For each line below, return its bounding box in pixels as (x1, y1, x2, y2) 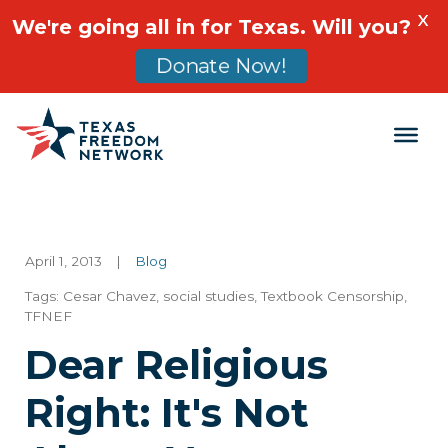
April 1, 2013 (25, 253, 102, 270)
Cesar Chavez (63, 288, 156, 305)
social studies (163, 288, 254, 305)
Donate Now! (156, 54, 287, 78)
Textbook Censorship (261, 288, 404, 305)
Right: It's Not (25, 388, 309, 438)
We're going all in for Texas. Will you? (12, 15, 411, 39)
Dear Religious (25, 340, 328, 390)
